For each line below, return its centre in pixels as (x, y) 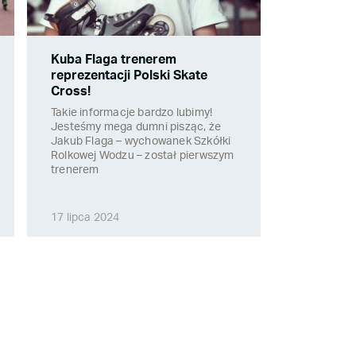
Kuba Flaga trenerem (114, 60)
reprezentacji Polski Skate (129, 76)
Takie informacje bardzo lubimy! (132, 113)
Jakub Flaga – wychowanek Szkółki (141, 142)
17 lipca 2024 (85, 218)
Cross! (71, 92)
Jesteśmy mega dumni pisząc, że (136, 128)
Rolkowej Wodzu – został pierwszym (143, 156)
